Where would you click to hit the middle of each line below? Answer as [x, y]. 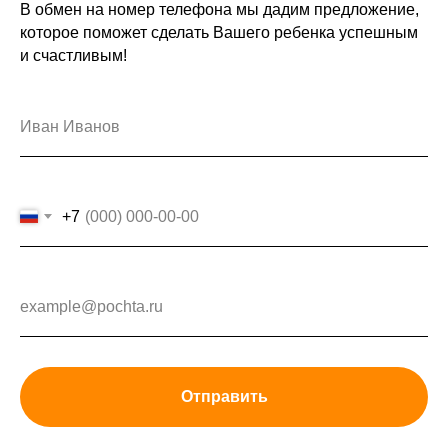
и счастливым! [73, 56]
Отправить [224, 396]
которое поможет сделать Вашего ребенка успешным [219, 33]
